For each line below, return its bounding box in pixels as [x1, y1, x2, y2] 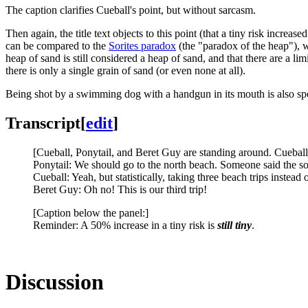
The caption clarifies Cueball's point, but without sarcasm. [5, 4, 256, 16]
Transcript [5, 113, 80, 132]
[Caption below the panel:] [33, 206, 148, 219]
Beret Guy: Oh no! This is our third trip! [33, 183, 207, 195]
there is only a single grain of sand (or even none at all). [5, 65, 245, 77]
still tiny [217, 219, 252, 231]
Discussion [5, 269, 104, 295]
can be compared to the [5, 40, 109, 52]
